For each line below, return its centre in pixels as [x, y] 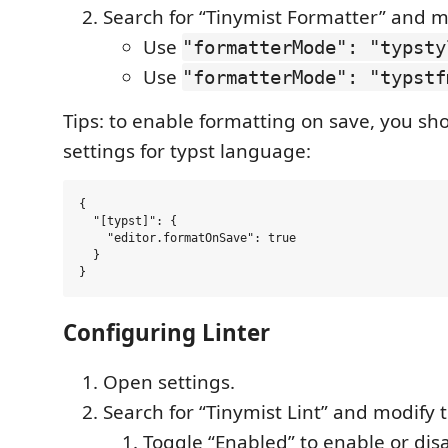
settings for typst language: [187, 151]
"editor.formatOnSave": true [187, 238]
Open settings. [169, 382]
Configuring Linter [166, 332]
